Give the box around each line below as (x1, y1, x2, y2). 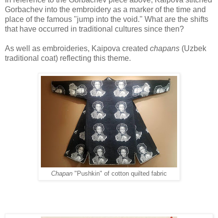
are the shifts (164, 15, 208, 23)
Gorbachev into (5, 5, 57, 14)
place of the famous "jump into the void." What (5, 15, 164, 23)
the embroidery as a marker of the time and (57, 5, 206, 14)
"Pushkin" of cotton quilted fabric (73, 170, 167, 177)
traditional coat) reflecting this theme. (5, 54, 131, 62)
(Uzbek (180, 44, 206, 53)
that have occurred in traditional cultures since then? (5, 24, 184, 33)
